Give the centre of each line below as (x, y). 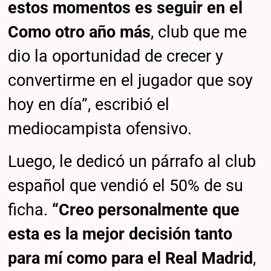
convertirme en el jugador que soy (131, 81)
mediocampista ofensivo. (100, 129)
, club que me (199, 32)
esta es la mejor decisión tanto (120, 234)
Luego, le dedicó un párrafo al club (132, 161)
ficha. (30, 210)
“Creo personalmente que (146, 210)
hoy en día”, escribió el (89, 105)
